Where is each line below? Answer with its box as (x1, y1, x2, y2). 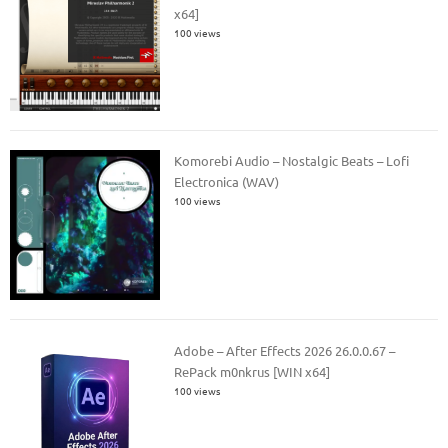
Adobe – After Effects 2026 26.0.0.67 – (174, 341, 396, 359)
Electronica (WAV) (174, 173, 280, 191)
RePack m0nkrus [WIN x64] (174, 362, 331, 380)
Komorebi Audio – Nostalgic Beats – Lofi (174, 152, 410, 170)
